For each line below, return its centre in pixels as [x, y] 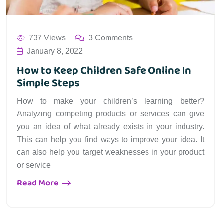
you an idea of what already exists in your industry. [110, 127]
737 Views [47, 38]
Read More [39, 183]
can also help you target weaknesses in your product [110, 152]
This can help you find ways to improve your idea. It [110, 140]
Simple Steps [48, 84]
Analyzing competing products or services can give [110, 114]
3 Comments [110, 38]
